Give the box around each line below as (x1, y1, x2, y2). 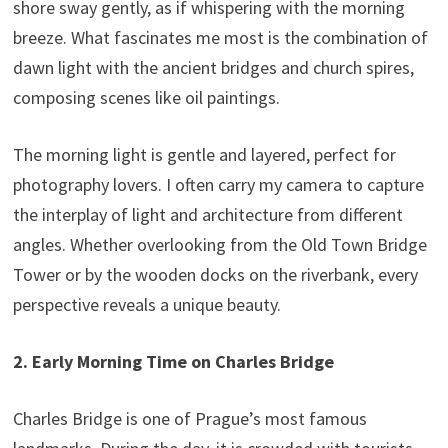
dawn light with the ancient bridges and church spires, (12, 55, 414, 79)
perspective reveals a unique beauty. (12, 292, 281, 316)
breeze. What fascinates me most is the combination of (12, 25, 428, 49)
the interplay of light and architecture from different (12, 202, 403, 226)
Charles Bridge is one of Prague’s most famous (12, 406, 367, 430)
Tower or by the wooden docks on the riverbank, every (12, 262, 418, 286)
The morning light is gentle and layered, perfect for (12, 142, 396, 166)
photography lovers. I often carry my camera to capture (12, 172, 424, 196)
